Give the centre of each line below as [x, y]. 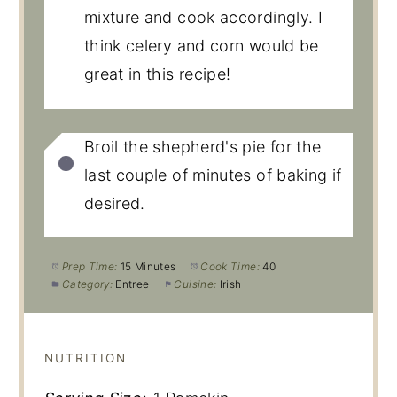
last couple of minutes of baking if [213, 175]
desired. [114, 203]
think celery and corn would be [201, 46]
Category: [87, 284]
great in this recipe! [157, 74]
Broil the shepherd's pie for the [202, 146]
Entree [132, 284]
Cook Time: [230, 266]
